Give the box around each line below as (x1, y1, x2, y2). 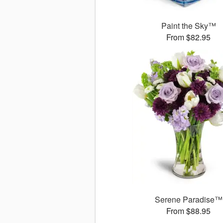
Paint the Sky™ (161, 20, 216, 32)
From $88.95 (166, 205, 211, 217)
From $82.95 (166, 31, 211, 43)
